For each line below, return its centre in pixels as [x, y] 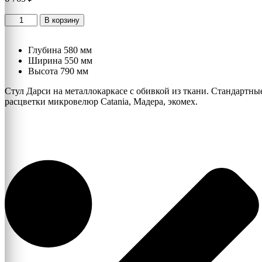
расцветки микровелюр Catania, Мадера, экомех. [101, 102]
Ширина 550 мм [60, 61]
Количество [27, 19]
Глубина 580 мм [60, 50]
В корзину [62, 20]
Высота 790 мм [58, 71]
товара [17, 29]
